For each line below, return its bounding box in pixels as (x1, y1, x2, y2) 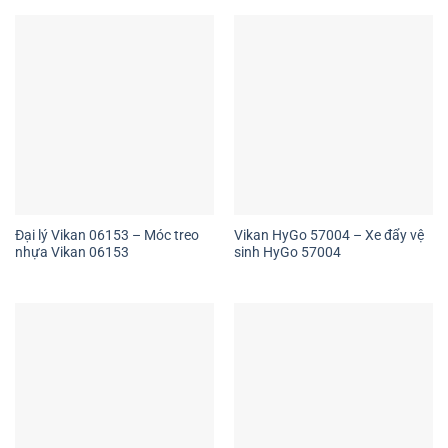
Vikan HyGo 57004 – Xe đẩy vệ (233, 226, 424, 243)
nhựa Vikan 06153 (14, 243, 129, 260)
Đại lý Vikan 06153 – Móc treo (14, 226, 199, 243)
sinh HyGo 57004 (233, 243, 341, 260)
